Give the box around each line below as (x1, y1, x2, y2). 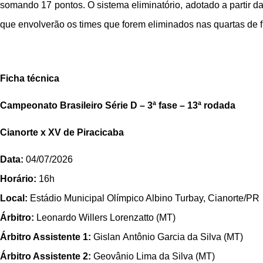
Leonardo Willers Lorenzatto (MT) (36, 213, 176, 223)
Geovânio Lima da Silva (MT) (93, 251, 215, 262)
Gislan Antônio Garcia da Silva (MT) (93, 232, 243, 242)
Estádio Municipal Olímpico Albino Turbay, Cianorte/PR (30, 193, 259, 204)
